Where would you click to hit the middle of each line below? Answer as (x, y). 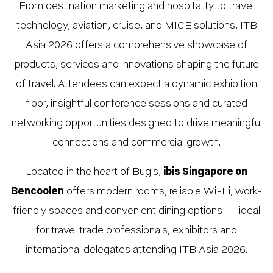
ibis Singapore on (205, 172)
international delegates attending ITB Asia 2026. (136, 250)
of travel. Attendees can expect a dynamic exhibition (136, 84)
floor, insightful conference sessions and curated (136, 104)
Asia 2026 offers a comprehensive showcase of (136, 45)
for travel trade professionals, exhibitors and (136, 230)
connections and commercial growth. (136, 143)
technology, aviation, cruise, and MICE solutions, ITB (136, 26)
